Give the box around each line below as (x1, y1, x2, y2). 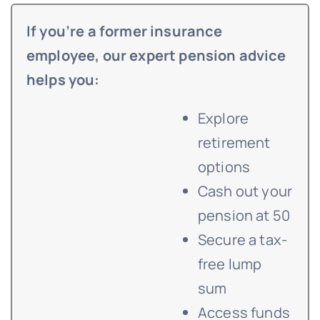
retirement (197, 133, 271, 153)
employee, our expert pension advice (26, 46, 286, 66)
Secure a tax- (197, 230, 288, 250)
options (197, 157, 251, 177)
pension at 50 (197, 206, 291, 226)
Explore (197, 109, 249, 129)
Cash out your (197, 181, 293, 201)
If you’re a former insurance (26, 21, 223, 41)
